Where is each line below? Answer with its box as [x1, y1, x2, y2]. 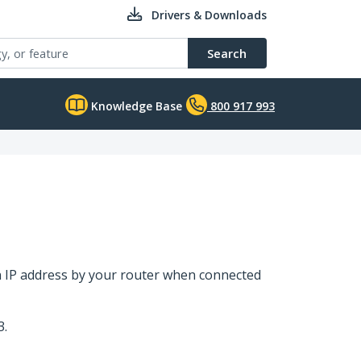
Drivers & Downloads [151, 7, 267, 23]
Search [207, 45, 247, 61]
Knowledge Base [88, 98, 182, 114]
